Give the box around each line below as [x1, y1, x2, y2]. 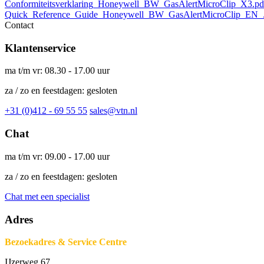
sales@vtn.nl [90, 105, 137, 116]
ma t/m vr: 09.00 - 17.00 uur [5, 151, 110, 161]
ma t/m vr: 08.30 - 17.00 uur [5, 65, 110, 76]
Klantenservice [5, 41, 75, 54]
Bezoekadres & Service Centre [5, 237, 127, 247]
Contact [5, 20, 34, 31]
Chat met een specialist [5, 191, 90, 202]
